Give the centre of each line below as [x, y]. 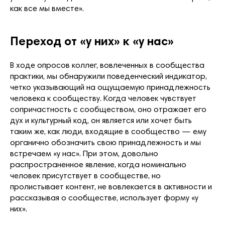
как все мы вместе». [47, 9]
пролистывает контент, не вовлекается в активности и [111, 187]
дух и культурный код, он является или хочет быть [101, 121]
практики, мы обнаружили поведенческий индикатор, [108, 77]
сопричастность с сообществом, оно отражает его [108, 110]
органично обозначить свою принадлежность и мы [105, 143]
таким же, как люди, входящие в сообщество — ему [108, 132]
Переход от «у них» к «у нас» [92, 42]
